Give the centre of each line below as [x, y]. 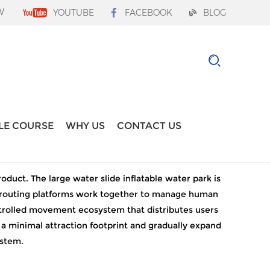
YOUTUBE [74, 13]
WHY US [85, 126]
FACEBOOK [149, 13]
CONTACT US [149, 126]
